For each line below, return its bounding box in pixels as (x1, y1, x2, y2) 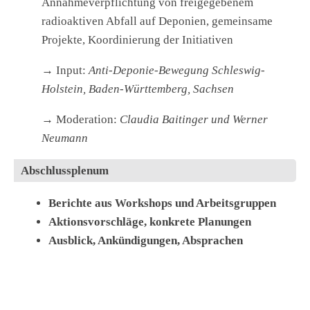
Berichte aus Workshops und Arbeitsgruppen (48, 197, 276, 210)
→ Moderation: (42, 113, 120, 127)
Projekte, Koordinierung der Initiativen (42, 33, 233, 47)
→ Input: (42, 64, 89, 77)
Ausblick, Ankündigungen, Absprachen (48, 234, 243, 248)
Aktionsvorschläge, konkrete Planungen (48, 215, 251, 229)
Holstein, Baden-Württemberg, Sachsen (42, 82, 234, 96)
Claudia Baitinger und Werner (120, 113, 268, 127)
